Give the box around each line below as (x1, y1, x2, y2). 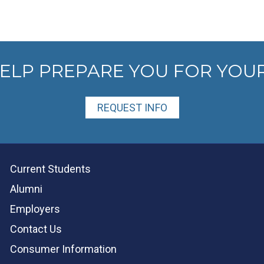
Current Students (10, 162, 91, 175)
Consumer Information (10, 242, 117, 255)
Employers (10, 202, 61, 215)
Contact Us (10, 222, 62, 235)
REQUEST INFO (97, 101, 167, 114)
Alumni (10, 182, 43, 195)
